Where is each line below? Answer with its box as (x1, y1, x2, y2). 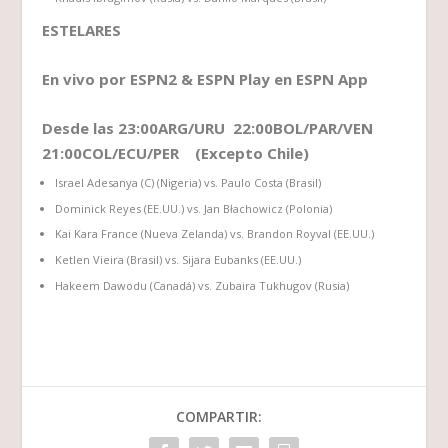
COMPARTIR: (176, 406, 262, 426)
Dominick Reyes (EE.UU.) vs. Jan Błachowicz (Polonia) (54, 200, 332, 216)
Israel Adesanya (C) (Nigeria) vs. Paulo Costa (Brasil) (54, 174, 321, 190)
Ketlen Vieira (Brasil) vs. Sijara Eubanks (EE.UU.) (54, 252, 301, 267)
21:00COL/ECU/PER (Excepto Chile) (42, 143, 310, 164)
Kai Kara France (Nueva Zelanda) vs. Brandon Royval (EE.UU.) (54, 226, 374, 242)
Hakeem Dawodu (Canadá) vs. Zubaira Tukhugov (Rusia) (54, 277, 349, 293)
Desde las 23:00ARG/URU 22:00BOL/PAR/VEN (42, 118, 378, 139)
